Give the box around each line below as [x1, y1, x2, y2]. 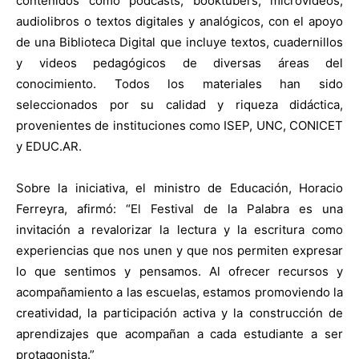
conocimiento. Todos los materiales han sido [16, 75, 343, 91]
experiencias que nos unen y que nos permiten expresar [16, 242, 343, 258]
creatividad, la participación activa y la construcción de [16, 305, 343, 321]
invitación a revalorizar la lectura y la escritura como [16, 221, 343, 237]
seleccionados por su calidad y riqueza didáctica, [16, 96, 343, 112]
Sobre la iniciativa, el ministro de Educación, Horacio [16, 179, 343, 196]
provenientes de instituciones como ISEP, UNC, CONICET [16, 117, 343, 133]
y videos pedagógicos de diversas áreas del [16, 54, 343, 71]
